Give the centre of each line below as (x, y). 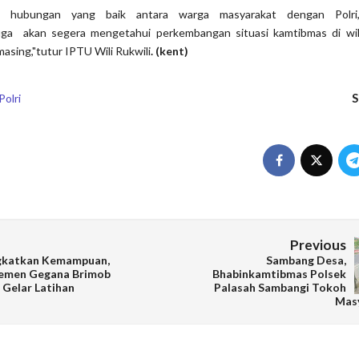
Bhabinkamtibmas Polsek (279, 274)
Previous (318, 245)
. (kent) (171, 51)
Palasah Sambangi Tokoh (280, 287)
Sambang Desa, (306, 260)
